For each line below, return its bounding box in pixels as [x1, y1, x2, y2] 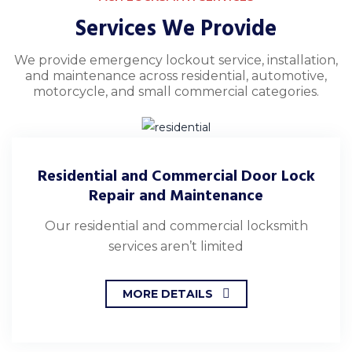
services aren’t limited [108, 238, 244, 254]
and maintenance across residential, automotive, [25, 68, 327, 84]
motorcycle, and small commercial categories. [33, 84, 319, 100]
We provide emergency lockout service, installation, [14, 53, 338, 68]
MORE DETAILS [122, 286, 213, 301]
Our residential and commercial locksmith [44, 218, 308, 233]
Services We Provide [75, 14, 277, 45]
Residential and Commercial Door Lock [37, 164, 315, 187]
